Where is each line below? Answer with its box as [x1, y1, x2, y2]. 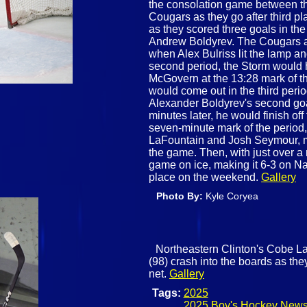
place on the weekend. [149, 171, 262, 183]
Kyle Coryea [206, 190, 259, 201]
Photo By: [156, 190, 206, 201]
